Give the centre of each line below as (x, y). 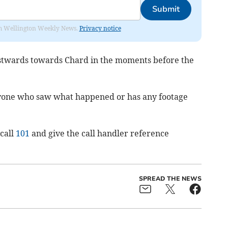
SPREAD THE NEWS (170, 179)
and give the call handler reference (99, 134)
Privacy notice (100, 28)
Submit (166, 9)
